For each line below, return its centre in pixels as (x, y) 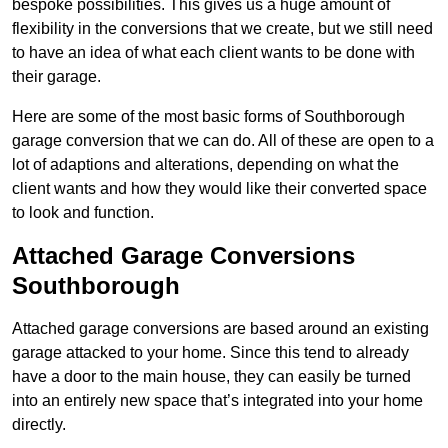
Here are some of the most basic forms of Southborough (208, 117)
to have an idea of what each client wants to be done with (213, 53)
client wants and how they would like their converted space (219, 189)
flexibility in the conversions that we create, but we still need (222, 29)
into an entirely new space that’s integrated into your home (217, 401)
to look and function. (83, 213)
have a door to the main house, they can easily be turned (211, 377)
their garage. (56, 77)
